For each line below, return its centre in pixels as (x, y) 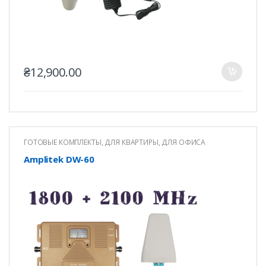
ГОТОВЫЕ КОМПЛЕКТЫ (62, 142)
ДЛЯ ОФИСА (184, 142)
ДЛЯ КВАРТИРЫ (132, 142)
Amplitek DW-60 (59, 159)
